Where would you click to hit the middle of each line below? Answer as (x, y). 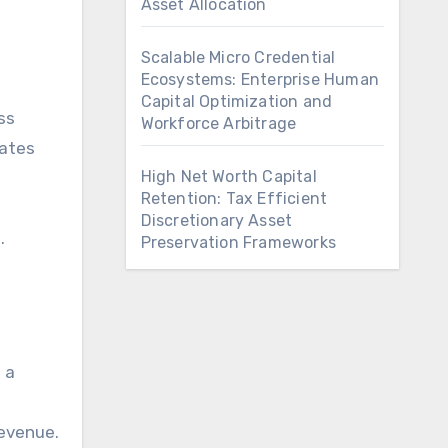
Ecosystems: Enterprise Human (260, 79)
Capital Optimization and (236, 101)
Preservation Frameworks (238, 242)
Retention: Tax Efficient (234, 198)
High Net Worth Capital (228, 176)
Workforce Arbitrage (218, 123)
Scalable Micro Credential (238, 57)
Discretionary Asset (216, 220)
